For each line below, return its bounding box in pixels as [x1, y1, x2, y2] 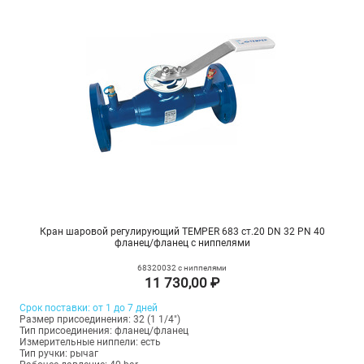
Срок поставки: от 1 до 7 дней [19, 301, 158, 314]
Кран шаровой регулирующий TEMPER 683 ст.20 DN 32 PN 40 [39, 225, 325, 237]
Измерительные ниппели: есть [19, 336, 161, 348]
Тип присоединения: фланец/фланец [19, 324, 188, 336]
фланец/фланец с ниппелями [114, 236, 250, 249]
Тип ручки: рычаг [19, 347, 98, 359]
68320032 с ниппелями [137, 262, 227, 272]
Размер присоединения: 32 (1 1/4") [19, 313, 180, 325]
